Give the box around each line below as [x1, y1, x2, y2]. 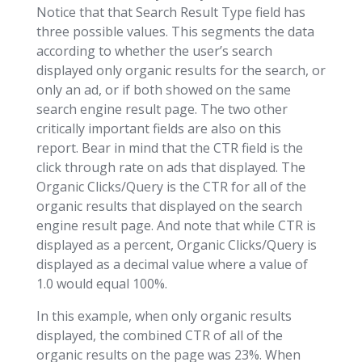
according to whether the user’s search [36, 41, 272, 60]
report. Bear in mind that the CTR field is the [36, 138, 303, 157]
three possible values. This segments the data [36, 22, 314, 40]
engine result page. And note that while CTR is [36, 216, 316, 234]
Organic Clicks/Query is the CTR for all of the [36, 177, 306, 196]
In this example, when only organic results [36, 306, 292, 325]
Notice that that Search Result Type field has [36, 2, 305, 21]
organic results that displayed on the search [36, 196, 302, 215]
